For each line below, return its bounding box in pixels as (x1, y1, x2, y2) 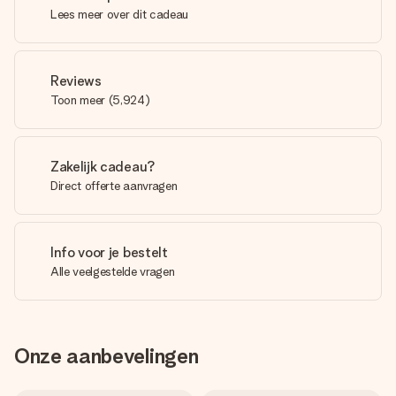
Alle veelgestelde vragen (50, 264, 175, 278)
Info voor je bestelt (50, 244, 168, 261)
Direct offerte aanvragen (50, 179, 178, 193)
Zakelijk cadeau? (50, 158, 156, 175)
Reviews (50, 72, 102, 89)
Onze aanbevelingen (14, 343, 199, 369)
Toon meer (50, 93, 106, 107)
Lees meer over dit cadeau (50, 7, 188, 21)
